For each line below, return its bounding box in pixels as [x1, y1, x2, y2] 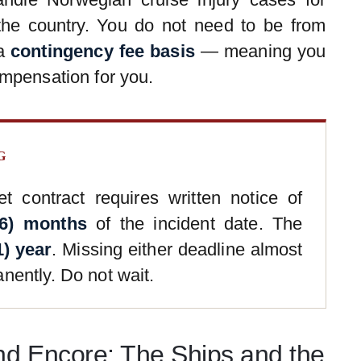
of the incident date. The [86, 214, 303, 234]
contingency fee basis [10, 41, 195, 62]
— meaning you [194, 41, 326, 62]
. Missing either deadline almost [52, 239, 303, 260]
